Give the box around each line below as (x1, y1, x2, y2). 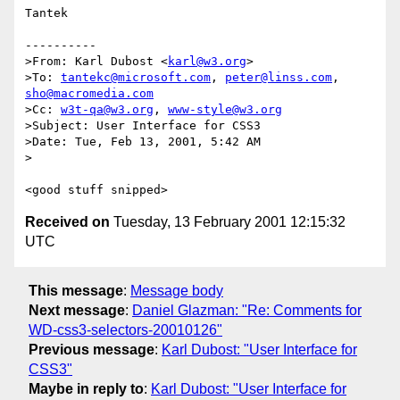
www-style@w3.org (168, 103, 282, 117)
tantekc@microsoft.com (61, 71, 211, 85)
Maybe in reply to (29, 380, 144, 396)
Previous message (29, 341, 154, 357)
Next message (29, 302, 125, 318)
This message (29, 282, 123, 298)
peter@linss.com (225, 71, 332, 85)
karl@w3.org (168, 54, 246, 69)
